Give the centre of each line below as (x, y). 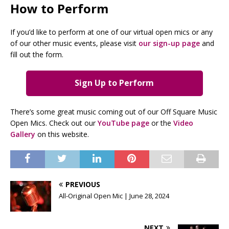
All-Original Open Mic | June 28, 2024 (114, 196)
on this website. (62, 134)
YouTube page (123, 123)
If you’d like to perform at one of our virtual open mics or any (111, 32)
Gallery (23, 134)
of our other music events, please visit (74, 43)
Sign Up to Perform (114, 83)
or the (161, 123)
